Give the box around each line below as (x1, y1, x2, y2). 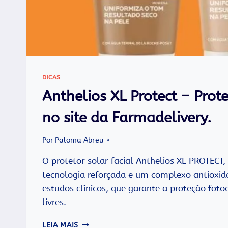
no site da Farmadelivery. (42, 108, 211, 126)
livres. (42, 197, 66, 208)
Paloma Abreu (55, 136, 104, 145)
